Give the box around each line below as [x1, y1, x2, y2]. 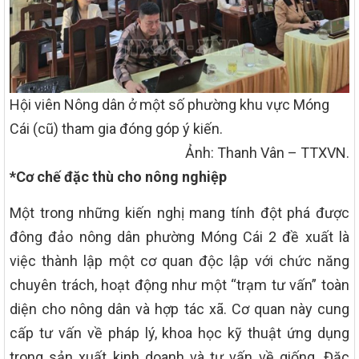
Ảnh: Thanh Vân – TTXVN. [185, 143, 349, 161]
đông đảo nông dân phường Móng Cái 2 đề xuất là [10, 228, 349, 245]
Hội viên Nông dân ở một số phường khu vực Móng [10, 95, 329, 113]
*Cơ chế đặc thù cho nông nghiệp [10, 167, 227, 185]
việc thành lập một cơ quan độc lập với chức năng [10, 252, 349, 269]
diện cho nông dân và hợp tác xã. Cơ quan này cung [10, 300, 349, 317]
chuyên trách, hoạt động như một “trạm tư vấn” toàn [10, 276, 349, 293]
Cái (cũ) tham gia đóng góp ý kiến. [10, 119, 223, 137]
